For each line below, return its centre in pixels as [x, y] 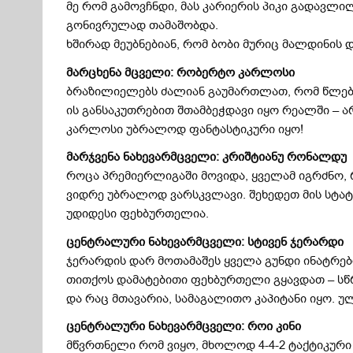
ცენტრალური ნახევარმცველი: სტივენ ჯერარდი [205, 242]
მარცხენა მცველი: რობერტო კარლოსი [181, 72]
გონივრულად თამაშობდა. [143, 26]
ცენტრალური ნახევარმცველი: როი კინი [184, 327]
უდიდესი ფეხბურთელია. [138, 214]
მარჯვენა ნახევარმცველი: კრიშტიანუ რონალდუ [207, 157]
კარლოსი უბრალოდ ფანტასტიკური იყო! [185, 129]
